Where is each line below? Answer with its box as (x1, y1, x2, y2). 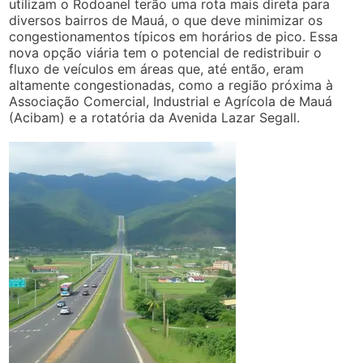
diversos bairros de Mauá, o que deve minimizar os (9, 11, 323, 28)
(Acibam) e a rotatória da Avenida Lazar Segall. (9, 109, 301, 126)
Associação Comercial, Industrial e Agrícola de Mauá (9, 92, 333, 109)
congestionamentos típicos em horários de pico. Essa (9, 28, 339, 45)
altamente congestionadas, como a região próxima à (9, 76, 334, 93)
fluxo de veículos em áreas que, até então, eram (9, 60, 305, 77)
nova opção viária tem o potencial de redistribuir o (9, 44, 322, 61)
